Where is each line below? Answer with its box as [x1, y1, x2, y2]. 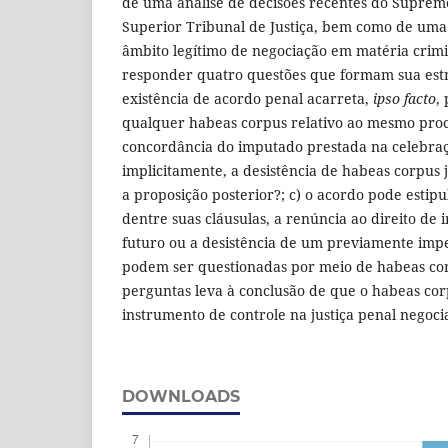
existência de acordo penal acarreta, [122, 89, 373, 109]
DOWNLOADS [122, 387, 240, 407]
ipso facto [373, 89, 436, 109]
